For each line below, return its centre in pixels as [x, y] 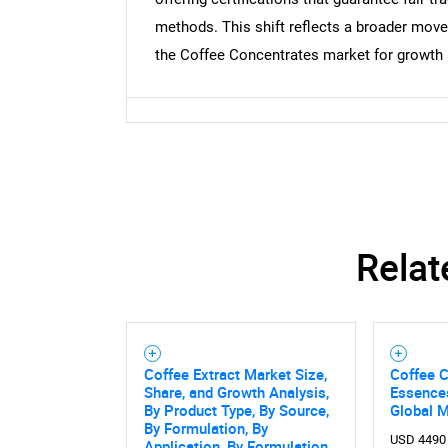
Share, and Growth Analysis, [236, 392]
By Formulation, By [205, 428]
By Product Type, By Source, [236, 410]
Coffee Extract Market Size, [235, 374]
